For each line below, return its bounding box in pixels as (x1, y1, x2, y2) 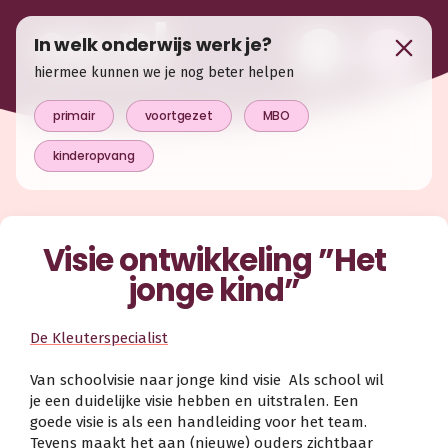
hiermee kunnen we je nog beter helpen (34, 63, 294, 81)
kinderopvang (53, 146, 135, 164)
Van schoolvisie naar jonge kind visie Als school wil (30, 370, 384, 389)
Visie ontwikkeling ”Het (42, 238, 386, 282)
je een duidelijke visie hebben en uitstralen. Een (30, 391, 359, 410)
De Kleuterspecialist (30, 328, 168, 347)
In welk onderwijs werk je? (34, 32, 272, 57)
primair (53, 107, 95, 125)
